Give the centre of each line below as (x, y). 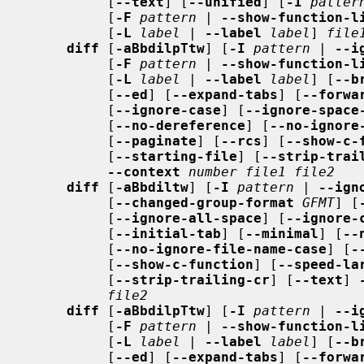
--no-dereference (180, 125)
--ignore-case (168, 110)
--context (144, 171)
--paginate (156, 141)
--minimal (282, 233)
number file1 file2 (262, 171)
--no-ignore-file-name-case (221, 249)
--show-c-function (184, 264)
